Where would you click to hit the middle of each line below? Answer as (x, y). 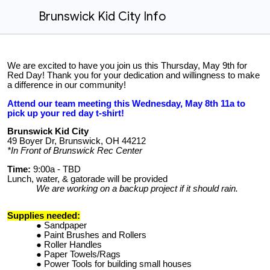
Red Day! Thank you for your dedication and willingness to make (133, 75)
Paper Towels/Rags (82, 255)
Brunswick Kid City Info (102, 17)
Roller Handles (73, 245)
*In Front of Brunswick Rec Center (75, 151)
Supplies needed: (44, 216)
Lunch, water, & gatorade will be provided (87, 179)
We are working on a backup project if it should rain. (137, 188)
